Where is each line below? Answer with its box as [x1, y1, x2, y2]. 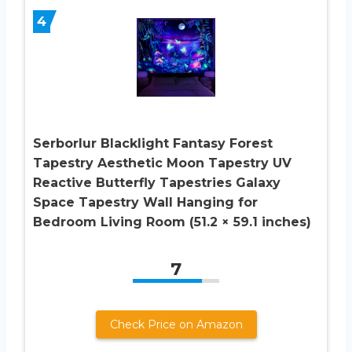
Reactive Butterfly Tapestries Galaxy [33, 175, 280, 191]
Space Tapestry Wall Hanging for [33, 195, 258, 211]
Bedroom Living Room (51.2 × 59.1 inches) [33, 214, 311, 230]
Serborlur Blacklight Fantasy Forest [33, 136, 273, 152]
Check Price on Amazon [109, 317, 243, 332]
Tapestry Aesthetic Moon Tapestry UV [33, 156, 291, 171]
